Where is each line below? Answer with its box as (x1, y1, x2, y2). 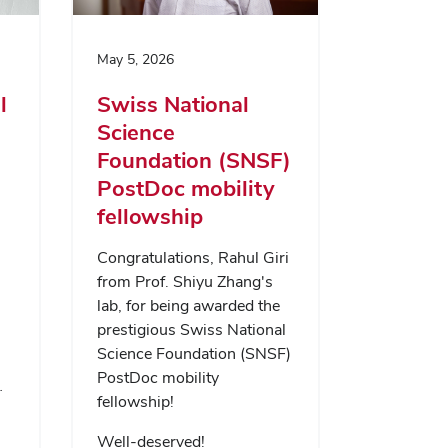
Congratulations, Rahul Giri (96, 247, 289, 269)
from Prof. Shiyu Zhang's (96, 271, 273, 293)
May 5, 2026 (96, 50, 174, 69)
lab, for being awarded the (96, 295, 280, 317)
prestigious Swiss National (96, 319, 286, 341)
